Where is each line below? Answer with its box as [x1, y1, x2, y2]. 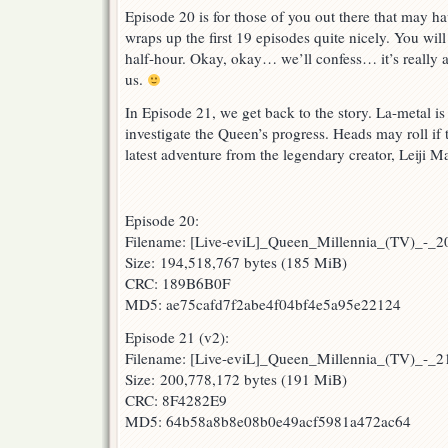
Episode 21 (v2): [125, 327, 229, 348]
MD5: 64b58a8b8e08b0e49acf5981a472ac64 [125, 411, 411, 432]
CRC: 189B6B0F [125, 273, 230, 294]
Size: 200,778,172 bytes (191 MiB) [125, 369, 347, 390]
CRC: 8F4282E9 [125, 390, 227, 411]
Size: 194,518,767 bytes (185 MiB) [125, 252, 347, 273]
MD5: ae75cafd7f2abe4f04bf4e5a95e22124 [125, 294, 401, 315]
